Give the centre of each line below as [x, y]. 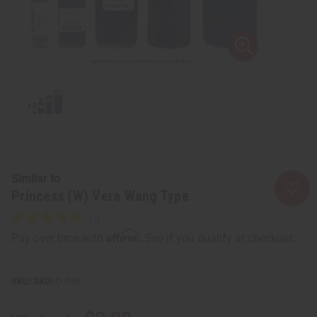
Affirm [123, 235]
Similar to [36, 178]
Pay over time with [59, 238]
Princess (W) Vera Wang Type [100, 196]
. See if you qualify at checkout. [218, 238]
